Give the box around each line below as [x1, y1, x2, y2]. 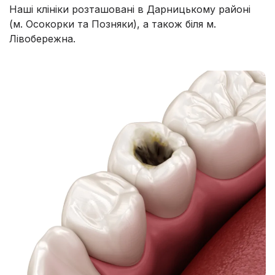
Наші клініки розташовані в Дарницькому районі [9, 3, 250, 16]
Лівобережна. [9, 33, 76, 45]
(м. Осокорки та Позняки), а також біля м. [9, 18, 216, 31]
